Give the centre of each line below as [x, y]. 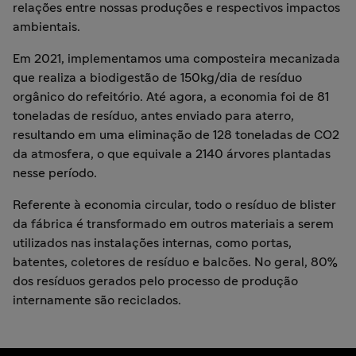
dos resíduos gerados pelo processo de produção [155, 281]
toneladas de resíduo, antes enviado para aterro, [153, 116]
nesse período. [56, 173]
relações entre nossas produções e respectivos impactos [176, 8]
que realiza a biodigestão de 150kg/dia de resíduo [157, 78]
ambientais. [48, 27]
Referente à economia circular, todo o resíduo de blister [174, 205]
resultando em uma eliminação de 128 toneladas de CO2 [176, 135]
